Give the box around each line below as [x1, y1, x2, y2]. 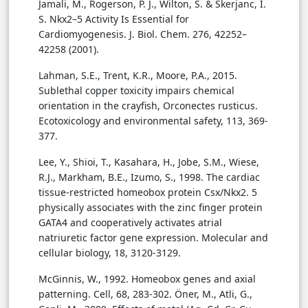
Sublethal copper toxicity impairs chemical [38, 83, 234, 97]
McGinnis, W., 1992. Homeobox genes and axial [38, 272, 256, 285]
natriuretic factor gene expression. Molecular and [38, 230, 268, 244]
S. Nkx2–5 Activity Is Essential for [38, 12, 189, 25]
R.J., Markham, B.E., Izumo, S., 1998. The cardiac [38, 170, 260, 184]
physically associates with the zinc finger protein [38, 200, 263, 214]
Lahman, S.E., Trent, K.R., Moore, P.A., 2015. [38, 68, 237, 82]
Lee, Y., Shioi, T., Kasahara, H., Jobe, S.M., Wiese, [38, 155, 259, 168]
